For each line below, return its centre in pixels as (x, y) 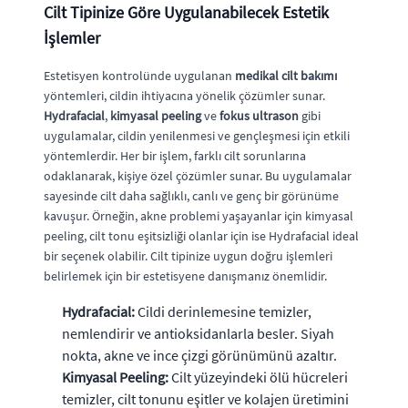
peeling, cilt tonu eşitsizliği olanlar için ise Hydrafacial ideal (201, 235)
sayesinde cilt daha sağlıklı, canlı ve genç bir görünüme (191, 195)
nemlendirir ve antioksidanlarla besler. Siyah (198, 333)
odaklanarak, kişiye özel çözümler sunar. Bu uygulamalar (198, 175)
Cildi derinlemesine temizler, (223, 311)
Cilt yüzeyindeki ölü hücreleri (258, 377)
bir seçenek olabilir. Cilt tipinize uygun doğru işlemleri (188, 255)
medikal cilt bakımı (286, 75)
